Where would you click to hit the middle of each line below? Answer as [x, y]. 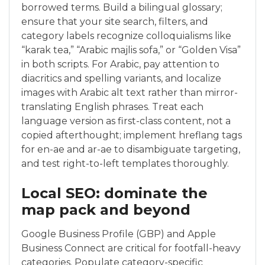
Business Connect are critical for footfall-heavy [131, 248]
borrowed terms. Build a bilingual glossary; [122, 7]
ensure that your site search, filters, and [115, 22]
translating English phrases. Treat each [112, 107]
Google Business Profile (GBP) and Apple [119, 234]
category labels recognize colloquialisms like [126, 36]
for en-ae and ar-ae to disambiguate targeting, [131, 149]
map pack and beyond [106, 210]
